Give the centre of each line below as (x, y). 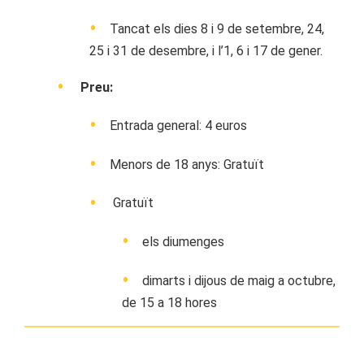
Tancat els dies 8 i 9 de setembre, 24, (217, 28)
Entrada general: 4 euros (178, 126)
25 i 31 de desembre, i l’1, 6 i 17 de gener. (206, 50)
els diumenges (183, 241)
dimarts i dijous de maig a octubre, (239, 280)
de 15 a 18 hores (169, 302)
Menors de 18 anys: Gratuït (187, 164)
